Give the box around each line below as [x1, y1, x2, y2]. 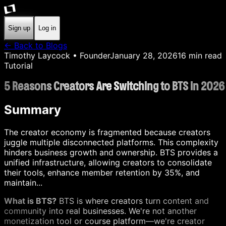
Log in [38, 24, 56, 32]
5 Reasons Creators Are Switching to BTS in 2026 [4, 80, 224, 93]
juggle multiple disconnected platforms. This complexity [4, 137, 218, 148]
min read [186, 50, 222, 61]
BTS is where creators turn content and [56, 196, 209, 206]
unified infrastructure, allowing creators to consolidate [4, 157, 212, 168]
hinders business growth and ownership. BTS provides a [4, 147, 218, 158]
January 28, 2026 [110, 50, 178, 61]
